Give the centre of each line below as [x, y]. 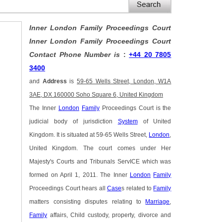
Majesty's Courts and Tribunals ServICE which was [100, 162]
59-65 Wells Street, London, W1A [124, 82]
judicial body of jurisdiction [74, 122]
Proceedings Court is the [135, 108]
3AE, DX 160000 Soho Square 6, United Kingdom [96, 95]
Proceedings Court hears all [68, 189]
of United [154, 122]
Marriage [158, 202]
